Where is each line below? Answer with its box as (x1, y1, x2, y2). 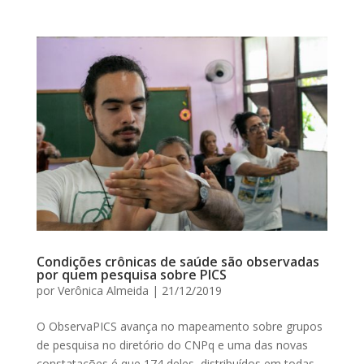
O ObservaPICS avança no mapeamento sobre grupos (36, 318, 323, 335)
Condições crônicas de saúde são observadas (36, 253, 319, 271)
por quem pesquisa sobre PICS (36, 266, 227, 284)
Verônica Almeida (57, 283, 149, 299)
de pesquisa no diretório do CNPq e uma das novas (36, 337, 308, 353)
